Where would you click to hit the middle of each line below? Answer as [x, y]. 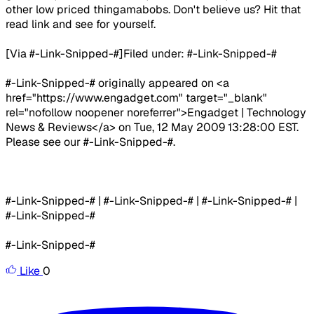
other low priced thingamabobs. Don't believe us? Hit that [153, 10]
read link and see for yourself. [81, 25]
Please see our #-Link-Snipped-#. [90, 142]
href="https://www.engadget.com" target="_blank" [136, 98]
